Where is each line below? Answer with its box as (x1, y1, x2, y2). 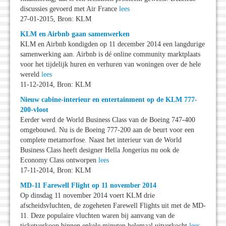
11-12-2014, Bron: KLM (20, 81, 91, 89)
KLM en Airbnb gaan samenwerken (20, 30, 130, 38)
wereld (20, 71, 41, 79)
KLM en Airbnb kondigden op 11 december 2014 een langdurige (20, 40, 205, 48)
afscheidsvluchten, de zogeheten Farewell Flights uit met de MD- (20, 202, 206, 210)
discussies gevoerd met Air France (20, 5, 119, 13)
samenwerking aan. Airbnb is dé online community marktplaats (20, 50, 200, 59)
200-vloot (20, 106, 48, 114)
